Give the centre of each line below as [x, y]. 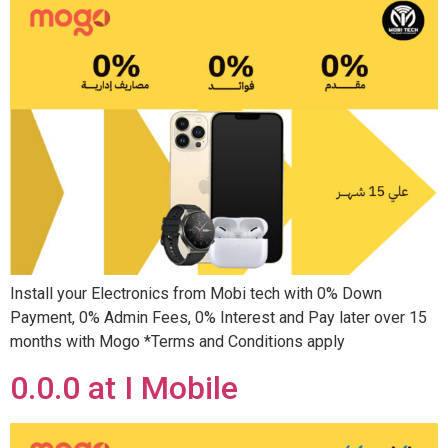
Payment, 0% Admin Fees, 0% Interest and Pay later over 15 [218, 318]
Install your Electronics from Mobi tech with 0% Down [196, 294]
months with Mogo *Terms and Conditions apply [177, 342]
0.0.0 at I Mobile [124, 387]
